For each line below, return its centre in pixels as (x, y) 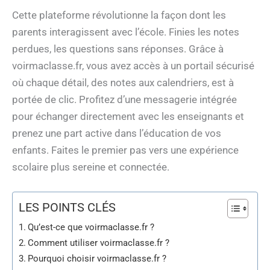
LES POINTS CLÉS (67, 207)
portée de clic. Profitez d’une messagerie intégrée (124, 99)
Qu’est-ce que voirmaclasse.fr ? (91, 227)
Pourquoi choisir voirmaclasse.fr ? (97, 258)
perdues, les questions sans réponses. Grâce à (118, 49)
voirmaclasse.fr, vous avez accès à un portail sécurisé (133, 65)
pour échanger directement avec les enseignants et (128, 116)
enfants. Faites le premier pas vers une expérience (125, 150)
